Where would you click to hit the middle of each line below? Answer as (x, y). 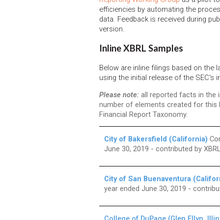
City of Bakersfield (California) (156, 139)
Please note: (119, 95)
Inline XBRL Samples (141, 48)
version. (112, 29)
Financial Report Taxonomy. (143, 114)
